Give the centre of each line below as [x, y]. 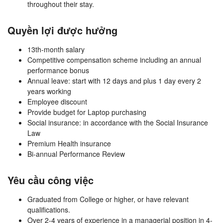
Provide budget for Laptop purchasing [87, 112]
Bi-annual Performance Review [76, 154]
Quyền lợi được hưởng [62, 30]
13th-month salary [56, 50]
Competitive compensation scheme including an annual [114, 60]
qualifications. [49, 210]
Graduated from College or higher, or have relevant [108, 199]
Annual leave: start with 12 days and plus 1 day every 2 [114, 81]
